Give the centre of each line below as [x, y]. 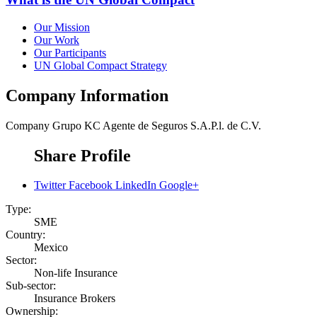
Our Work [57, 40]
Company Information [87, 95]
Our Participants [70, 52]
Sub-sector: [31, 286]
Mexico [51, 248]
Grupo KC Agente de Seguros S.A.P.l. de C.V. [157, 125]
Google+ [179, 185]
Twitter [50, 185]
